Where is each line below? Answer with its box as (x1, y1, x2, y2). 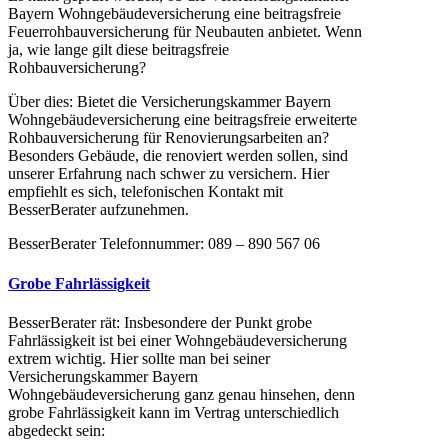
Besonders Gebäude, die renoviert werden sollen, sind (8, 147, 348, 165)
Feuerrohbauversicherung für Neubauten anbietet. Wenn (8, 23, 362, 41)
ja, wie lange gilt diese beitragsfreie (8, 41, 229, 59)
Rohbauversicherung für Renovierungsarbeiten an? (8, 129, 329, 147)
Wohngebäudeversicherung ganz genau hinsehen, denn (8, 385, 355, 403)
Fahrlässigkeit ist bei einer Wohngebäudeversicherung (8, 331, 347, 349)
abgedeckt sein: (8, 421, 105, 439)
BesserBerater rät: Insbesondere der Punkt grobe (8, 313, 312, 331)
